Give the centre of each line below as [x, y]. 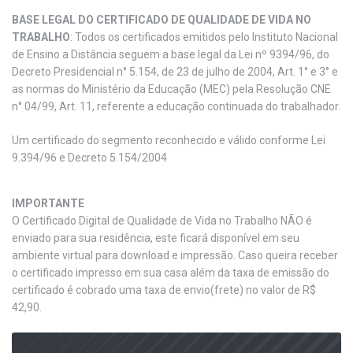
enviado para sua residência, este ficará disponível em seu [156, 238]
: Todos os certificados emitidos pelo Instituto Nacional [204, 37]
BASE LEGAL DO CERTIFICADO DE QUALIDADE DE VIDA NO [162, 19]
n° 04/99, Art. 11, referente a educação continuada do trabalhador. [176, 106]
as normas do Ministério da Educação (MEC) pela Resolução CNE [171, 89]
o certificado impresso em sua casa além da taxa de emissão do [171, 273]
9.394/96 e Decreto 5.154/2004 [89, 157]
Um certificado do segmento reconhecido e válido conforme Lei [169, 140]
